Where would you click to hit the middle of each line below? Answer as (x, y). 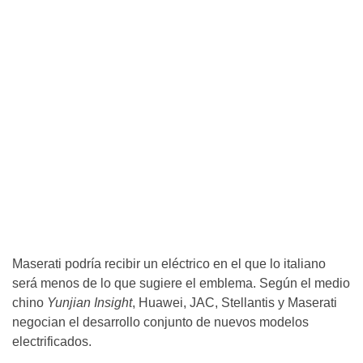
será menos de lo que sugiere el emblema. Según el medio (181, 284)
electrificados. (52, 342)
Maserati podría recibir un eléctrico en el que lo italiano (169, 264)
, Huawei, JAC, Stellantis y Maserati (235, 303)
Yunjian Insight (90, 303)
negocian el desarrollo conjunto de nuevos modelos (160, 322)
